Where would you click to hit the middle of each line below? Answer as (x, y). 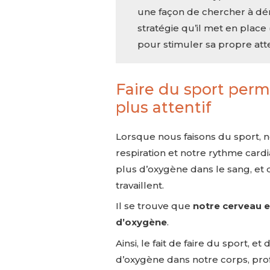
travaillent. (140, 185)
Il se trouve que (154, 206)
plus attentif (163, 107)
